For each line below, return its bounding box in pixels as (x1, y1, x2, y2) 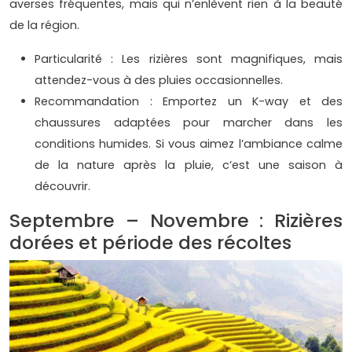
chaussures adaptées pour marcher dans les (35, 114, 343, 130)
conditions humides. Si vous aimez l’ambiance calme (35, 135, 343, 152)
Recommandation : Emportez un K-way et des (35, 93, 343, 109)
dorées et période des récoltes (9, 229, 291, 255)
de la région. (9, 16, 79, 33)
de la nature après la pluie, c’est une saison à (35, 156, 343, 173)
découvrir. (35, 178, 90, 194)
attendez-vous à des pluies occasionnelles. (35, 71, 283, 88)
